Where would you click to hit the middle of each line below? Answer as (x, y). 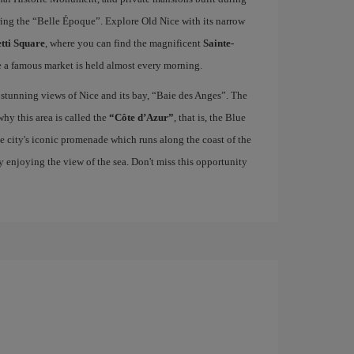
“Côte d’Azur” (141, 117)
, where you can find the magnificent (124, 43)
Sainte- (218, 43)
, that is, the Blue (209, 117)
